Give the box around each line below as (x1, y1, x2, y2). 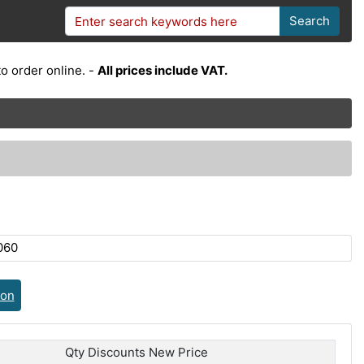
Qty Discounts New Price (64, 344, 208, 360)
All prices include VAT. (97, 62, 227, 78)
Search (288, 13, 330, 28)
